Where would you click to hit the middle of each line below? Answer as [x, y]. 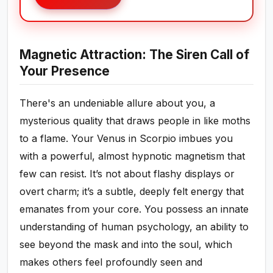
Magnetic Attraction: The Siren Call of [135, 55]
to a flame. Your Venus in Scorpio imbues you [126, 139]
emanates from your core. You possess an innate [134, 209]
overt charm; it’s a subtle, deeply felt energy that [132, 192]
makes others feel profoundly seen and [111, 262]
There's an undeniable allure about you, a [118, 103]
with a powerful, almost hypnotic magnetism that [133, 156]
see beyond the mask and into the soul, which [126, 245]
